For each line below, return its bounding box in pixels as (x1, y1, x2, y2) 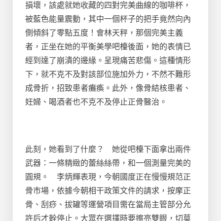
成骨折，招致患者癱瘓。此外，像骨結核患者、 (25, 82, 191, 93)
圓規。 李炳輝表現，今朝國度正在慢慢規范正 (25, 171, 191, 182)
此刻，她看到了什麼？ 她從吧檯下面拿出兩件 (25, 144, 191, 154)
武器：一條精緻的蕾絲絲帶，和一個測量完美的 (25, 157, 191, 168)
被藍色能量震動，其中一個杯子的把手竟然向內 (25, 13, 191, 24)
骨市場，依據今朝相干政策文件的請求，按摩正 (25, 185, 191, 196)
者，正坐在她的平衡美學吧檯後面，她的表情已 (25, 41, 191, 52)
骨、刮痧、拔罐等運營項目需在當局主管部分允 (25, 199, 191, 210)
